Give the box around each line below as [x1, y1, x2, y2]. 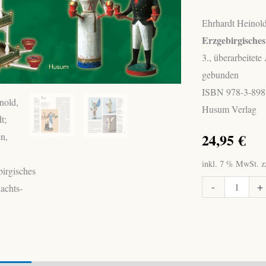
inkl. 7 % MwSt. [201, 157, 259, 169]
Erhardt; [201, 195, 232, 208]
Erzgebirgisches [201, 246, 261, 259]
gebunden [201, 68, 239, 81]
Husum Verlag [201, 102, 256, 115]
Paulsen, [201, 212, 233, 225]
